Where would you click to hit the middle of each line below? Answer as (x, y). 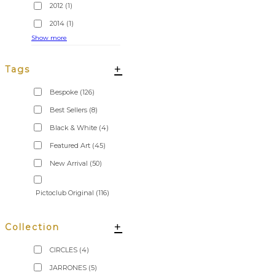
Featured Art (70, 145)
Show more (49, 38)
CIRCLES (64, 250)
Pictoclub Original (65, 192)
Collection (32, 227)
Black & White (73, 127)
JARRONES (68, 267)
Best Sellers (68, 110)
